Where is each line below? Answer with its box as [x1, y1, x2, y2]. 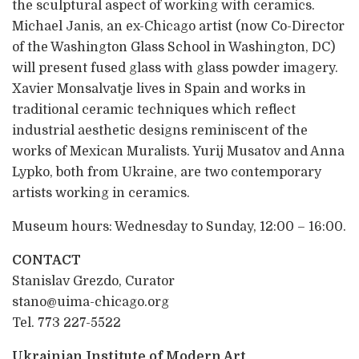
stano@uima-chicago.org [12, 294, 169, 309]
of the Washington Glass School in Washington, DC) [12, 39, 335, 54]
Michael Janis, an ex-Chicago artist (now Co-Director [12, 18, 345, 34]
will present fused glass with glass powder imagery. [12, 60, 338, 75]
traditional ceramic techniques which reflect [12, 102, 296, 117]
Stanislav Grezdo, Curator [12, 273, 175, 288]
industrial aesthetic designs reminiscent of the [12, 123, 308, 138]
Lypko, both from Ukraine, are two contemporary [12, 164, 321, 179]
